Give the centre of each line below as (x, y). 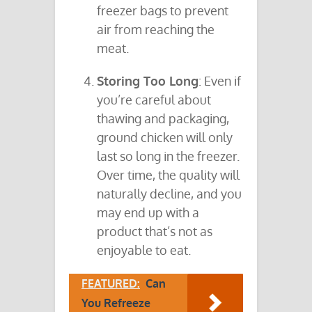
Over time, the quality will (168, 175)
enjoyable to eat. (144, 250)
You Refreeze (116, 303)
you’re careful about (154, 100)
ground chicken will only (165, 138)
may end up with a (148, 213)
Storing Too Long (148, 81)
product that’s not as (155, 232)
